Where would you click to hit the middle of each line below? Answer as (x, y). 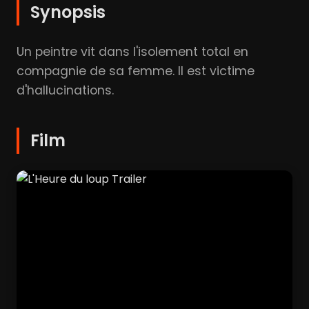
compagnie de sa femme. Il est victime (136, 71)
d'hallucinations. (65, 90)
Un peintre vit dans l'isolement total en (132, 51)
